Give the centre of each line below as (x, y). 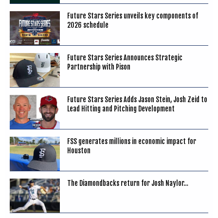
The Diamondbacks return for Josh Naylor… (127, 183)
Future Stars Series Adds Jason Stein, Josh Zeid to (137, 99)
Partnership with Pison (99, 67)
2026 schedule (88, 25)
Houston (79, 150)
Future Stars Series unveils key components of (132, 16)
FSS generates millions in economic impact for (131, 141)
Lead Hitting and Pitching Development (121, 109)
